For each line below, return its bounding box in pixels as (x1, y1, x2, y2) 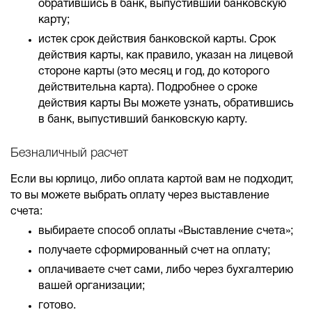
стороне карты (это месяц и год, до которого (38, 67, 270, 77)
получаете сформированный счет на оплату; (38, 246, 270, 256)
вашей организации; (38, 281, 145, 291)
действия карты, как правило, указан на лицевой (38, 51, 293, 61)
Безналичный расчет (10, 148, 128, 159)
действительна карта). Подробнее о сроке (38, 83, 258, 93)
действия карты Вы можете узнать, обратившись (38, 99, 293, 109)
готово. (38, 301, 76, 311)
